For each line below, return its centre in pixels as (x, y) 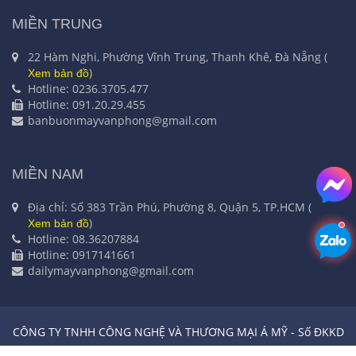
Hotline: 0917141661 (82, 254)
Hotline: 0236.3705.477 (88, 88)
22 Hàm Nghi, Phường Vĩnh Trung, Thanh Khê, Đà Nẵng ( (178, 56)
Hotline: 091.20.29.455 (87, 104)
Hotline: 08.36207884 (83, 238)
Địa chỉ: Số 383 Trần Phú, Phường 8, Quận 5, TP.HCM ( (170, 207)
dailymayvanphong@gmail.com (111, 270)
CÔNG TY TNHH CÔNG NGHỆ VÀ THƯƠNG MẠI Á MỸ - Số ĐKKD (178, 331)
